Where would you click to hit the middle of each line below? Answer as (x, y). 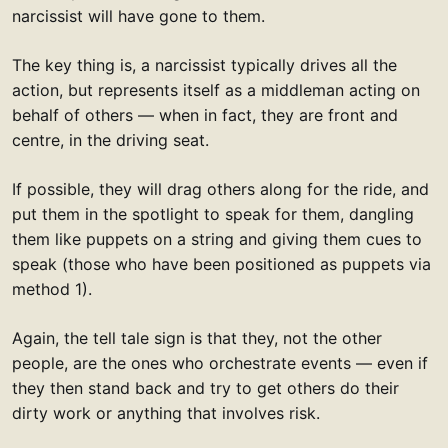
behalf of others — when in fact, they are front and (205, 115)
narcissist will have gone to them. (138, 16)
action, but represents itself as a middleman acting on (216, 90)
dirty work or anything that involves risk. (166, 413)
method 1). (52, 289)
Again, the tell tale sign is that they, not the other (197, 338)
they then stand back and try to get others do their (205, 388)
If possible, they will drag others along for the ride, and (220, 189)
